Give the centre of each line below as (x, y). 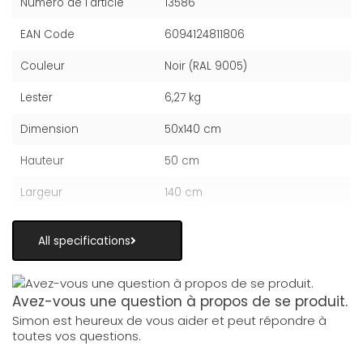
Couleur (43, 66)
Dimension (49, 130)
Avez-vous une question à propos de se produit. (180, 301)
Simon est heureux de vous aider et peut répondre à (169, 320)
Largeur (41, 193)
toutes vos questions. (77, 335)
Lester (36, 98)
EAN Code (47, 35)
